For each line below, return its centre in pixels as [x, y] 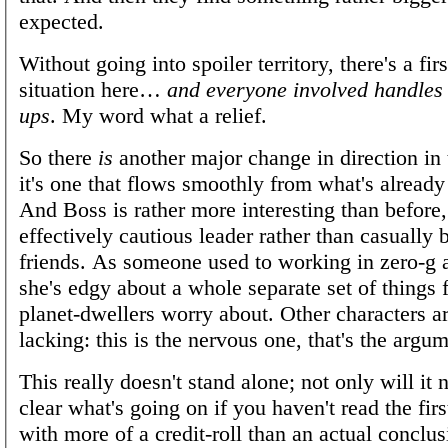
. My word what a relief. [158, 115]
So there [58, 157]
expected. [61, 21]
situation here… [93, 89]
